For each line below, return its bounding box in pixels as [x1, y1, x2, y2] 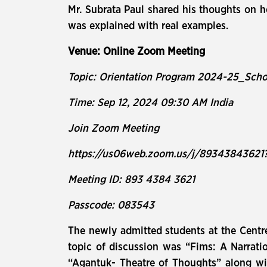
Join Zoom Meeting [68, 123, 159, 134]
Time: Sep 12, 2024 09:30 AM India [68, 98, 233, 108]
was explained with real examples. [68, 21, 228, 32]
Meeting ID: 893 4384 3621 [68, 175, 195, 185]
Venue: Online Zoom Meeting [68, 46, 208, 57]
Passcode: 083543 [68, 200, 154, 211]
